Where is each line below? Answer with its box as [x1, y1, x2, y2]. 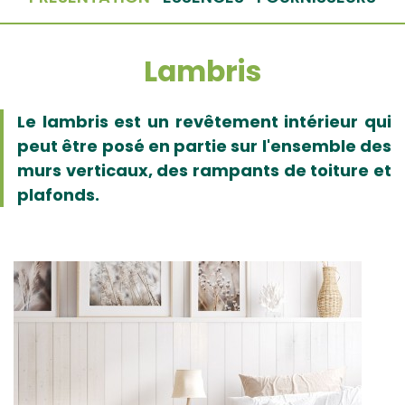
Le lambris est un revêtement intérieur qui [17, 110, 391, 133]
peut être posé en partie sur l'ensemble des [17, 135, 391, 157]
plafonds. [17, 184, 99, 206]
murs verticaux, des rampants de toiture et [17, 159, 391, 182]
